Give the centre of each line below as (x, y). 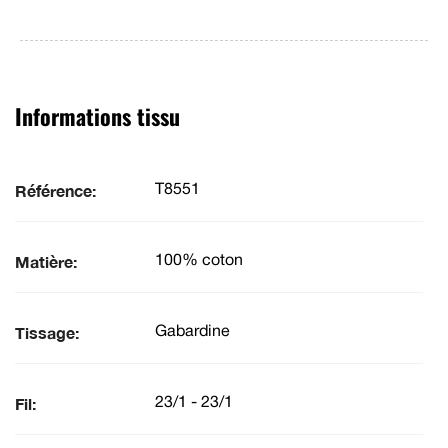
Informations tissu (97, 115)
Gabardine (192, 332)
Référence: (55, 190)
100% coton (199, 261)
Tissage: (47, 332)
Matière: (46, 261)
